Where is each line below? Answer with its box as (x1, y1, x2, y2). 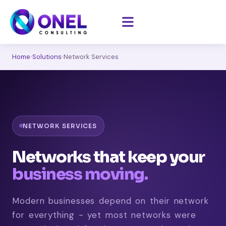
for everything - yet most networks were (12, 209, 197, 220)
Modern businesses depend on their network (12, 195, 209, 206)
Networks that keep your (12, 146, 205, 167)
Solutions (32, 52, 62, 61)
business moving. (12, 163, 147, 184)
